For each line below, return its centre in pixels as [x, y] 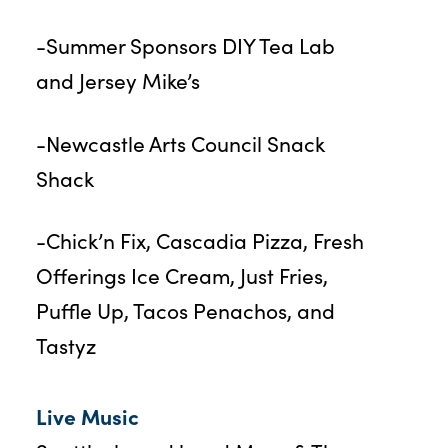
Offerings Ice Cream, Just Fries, [181, 276]
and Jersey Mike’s [117, 81]
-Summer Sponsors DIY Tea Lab [185, 46]
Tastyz [65, 346]
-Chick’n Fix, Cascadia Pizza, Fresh [199, 241]
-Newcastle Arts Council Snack [180, 143]
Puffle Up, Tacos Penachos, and [185, 311]
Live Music [87, 416]
